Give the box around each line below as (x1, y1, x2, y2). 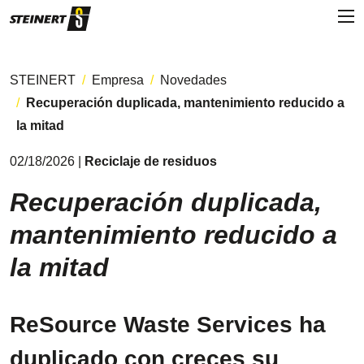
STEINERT (10, 73, 76, 87)
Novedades (160, 73, 227, 87)
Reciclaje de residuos (84, 154, 217, 168)
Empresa (92, 73, 144, 87)
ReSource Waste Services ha (10, 312, 326, 337)
